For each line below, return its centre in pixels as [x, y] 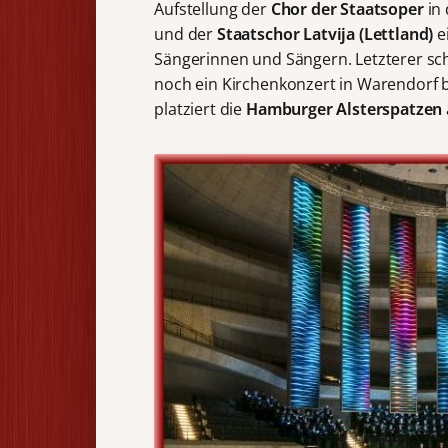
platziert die [200, 109]
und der [185, 34]
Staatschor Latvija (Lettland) [325, 34]
